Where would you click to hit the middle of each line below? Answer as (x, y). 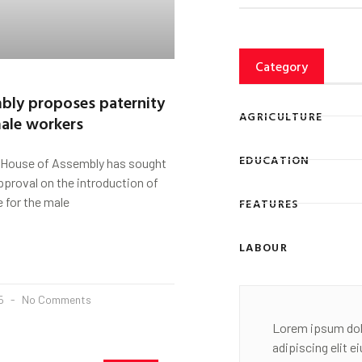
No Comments (55, 299)
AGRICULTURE (281, 116)
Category (282, 67)
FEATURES (269, 203)
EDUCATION (275, 159)
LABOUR (263, 246)
